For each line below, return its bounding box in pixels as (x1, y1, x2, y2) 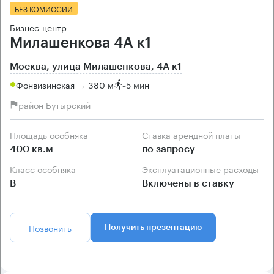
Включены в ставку (142, 179, 234, 189)
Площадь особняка (16, 128, 88, 142)
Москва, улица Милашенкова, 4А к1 (10, 62, 182, 72)
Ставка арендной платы (148, 128, 240, 142)
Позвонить (29, 221, 72, 235)
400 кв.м (10, 144, 53, 155)
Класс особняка (15, 162, 76, 176)
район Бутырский (18, 97, 91, 111)
